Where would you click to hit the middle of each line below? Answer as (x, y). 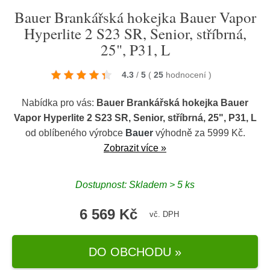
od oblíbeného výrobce (75, 133)
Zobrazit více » (135, 148)
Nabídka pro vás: (59, 103)
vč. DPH (164, 214)
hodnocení (187, 75)
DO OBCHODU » (135, 252)
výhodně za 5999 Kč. (199, 133)
